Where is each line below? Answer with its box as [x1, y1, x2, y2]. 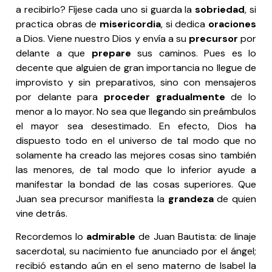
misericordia [100, 17, 161, 30]
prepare [91, 46, 131, 59]
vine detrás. [16, 206, 67, 220]
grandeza [168, 192, 214, 205]
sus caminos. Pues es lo [131, 46, 256, 59]
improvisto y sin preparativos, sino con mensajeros [16, 75, 256, 89]
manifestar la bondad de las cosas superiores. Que [16, 177, 256, 191]
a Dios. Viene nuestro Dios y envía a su [16, 32, 189, 45]
